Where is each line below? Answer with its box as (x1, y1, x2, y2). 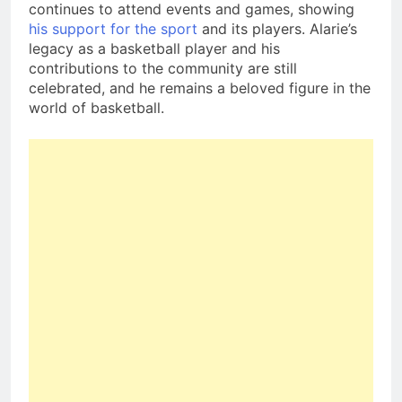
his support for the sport (29, 20, 197, 39)
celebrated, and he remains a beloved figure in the (29, 79, 371, 98)
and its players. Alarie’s (197, 20, 357, 39)
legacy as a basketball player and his (29, 39, 280, 58)
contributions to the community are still (29, 59, 297, 78)
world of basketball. (29, 99, 164, 118)
